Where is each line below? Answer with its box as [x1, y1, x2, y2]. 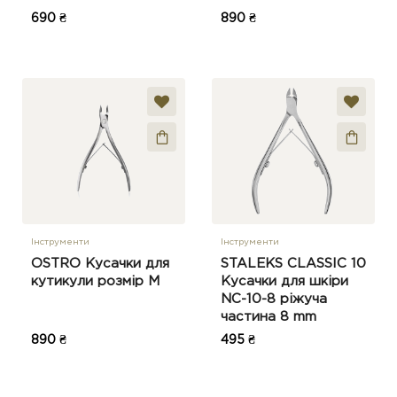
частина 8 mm [221, 311, 316, 323]
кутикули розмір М [31, 276, 160, 287]
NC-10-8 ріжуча [221, 293, 327, 305]
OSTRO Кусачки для [31, 258, 169, 269]
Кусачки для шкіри [221, 276, 348, 287]
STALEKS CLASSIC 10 [221, 258, 366, 269]
